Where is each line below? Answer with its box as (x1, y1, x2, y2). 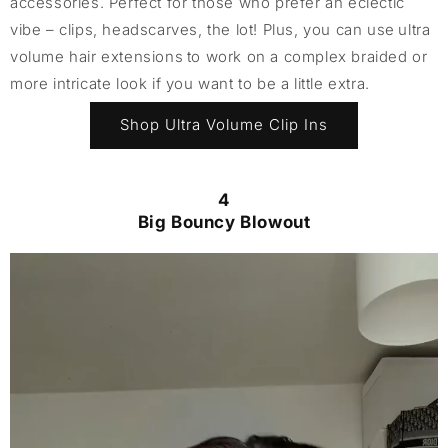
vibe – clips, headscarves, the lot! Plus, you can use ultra (10, 19, 431, 39)
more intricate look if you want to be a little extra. (10, 73, 370, 93)
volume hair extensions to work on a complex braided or (10, 46, 428, 66)
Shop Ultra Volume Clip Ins (120, 115, 328, 135)
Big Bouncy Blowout (137, 211, 311, 232)
